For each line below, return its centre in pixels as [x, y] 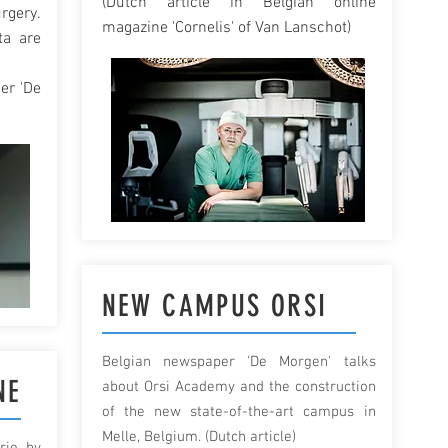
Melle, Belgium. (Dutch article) [198, 437]
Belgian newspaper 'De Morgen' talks [238, 362]
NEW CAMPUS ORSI [214, 306]
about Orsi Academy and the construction [238, 387]
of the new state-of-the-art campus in [238, 412]
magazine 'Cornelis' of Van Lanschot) [226, 28]
